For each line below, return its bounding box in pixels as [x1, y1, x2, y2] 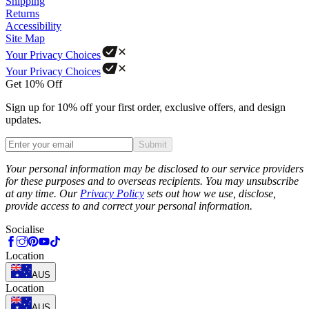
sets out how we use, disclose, [144, 188, 276, 199]
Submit [139, 139, 167, 150]
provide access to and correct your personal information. [6, 200, 252, 212]
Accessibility [6, 20, 61, 32]
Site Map [6, 32, 45, 44]
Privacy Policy [80, 188, 144, 199]
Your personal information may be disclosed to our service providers [6, 163, 303, 175]
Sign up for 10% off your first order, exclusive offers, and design [6, 101, 286, 113]
